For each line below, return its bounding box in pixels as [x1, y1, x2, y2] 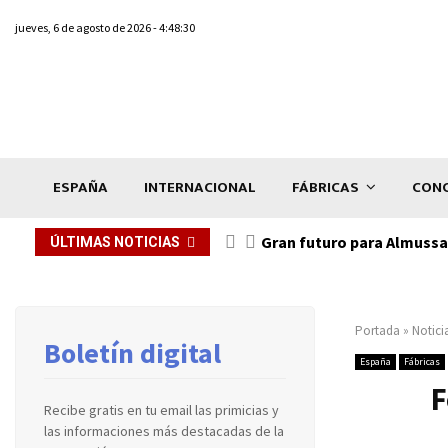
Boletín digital [44, 334, 221, 371]
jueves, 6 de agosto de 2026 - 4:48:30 [15, 20, 195, 35]
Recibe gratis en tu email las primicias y [44, 400, 279, 419]
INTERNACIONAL [144, 174, 256, 200]
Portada [355, 321, 400, 339]
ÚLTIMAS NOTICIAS [50, 233, 180, 250]
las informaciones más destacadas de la [44, 421, 284, 440]
